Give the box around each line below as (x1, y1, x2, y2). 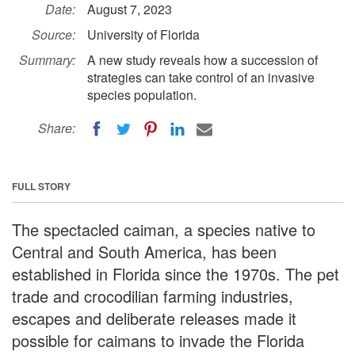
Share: (38, 119, 75, 137)
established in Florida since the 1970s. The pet (12, 261, 339, 285)
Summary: (19, 51, 75, 69)
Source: (32, 25, 75, 44)
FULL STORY (12, 178, 71, 193)
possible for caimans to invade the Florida (12, 328, 304, 352)
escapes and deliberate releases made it (12, 306, 296, 330)
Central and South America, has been (12, 239, 277, 263)
